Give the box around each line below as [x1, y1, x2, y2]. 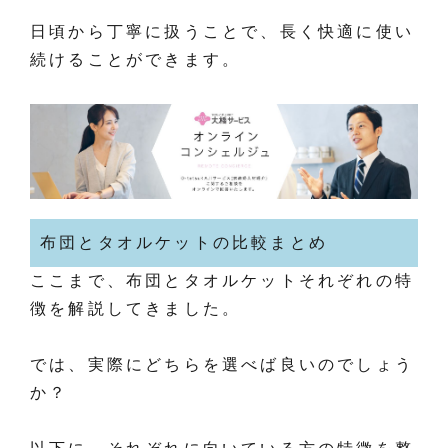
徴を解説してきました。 [30, 300, 242, 318]
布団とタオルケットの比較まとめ [40, 234, 328, 252]
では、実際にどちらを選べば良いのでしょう [30, 356, 414, 374]
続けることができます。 [30, 51, 242, 69]
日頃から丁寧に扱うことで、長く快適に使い [30, 23, 415, 41]
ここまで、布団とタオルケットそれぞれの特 [30, 272, 414, 290]
